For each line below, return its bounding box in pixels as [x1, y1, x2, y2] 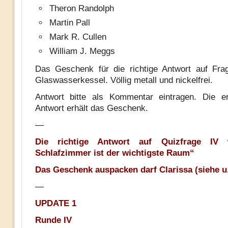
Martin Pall [49, 18, 90, 27]
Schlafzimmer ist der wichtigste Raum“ [35, 148, 194, 158]
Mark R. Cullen [49, 32, 106, 42]
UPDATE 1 [35, 198, 76, 208]
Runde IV [35, 215, 72, 225]
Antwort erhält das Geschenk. [35, 103, 148, 113]
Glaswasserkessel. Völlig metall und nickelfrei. [35, 75, 213, 85]
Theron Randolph [49, 4, 114, 13]
